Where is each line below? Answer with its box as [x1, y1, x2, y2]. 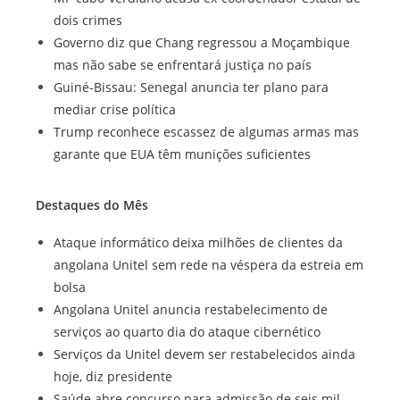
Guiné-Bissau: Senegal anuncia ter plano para [54, 79, 329, 96]
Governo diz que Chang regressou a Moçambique [54, 34, 350, 51]
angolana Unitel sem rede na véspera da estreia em [54, 256, 363, 273]
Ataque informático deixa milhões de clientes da [54, 234, 343, 251]
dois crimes [54, 12, 122, 29]
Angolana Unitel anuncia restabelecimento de [54, 301, 328, 318]
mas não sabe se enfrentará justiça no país [54, 56, 312, 73]
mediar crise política [54, 101, 176, 118]
